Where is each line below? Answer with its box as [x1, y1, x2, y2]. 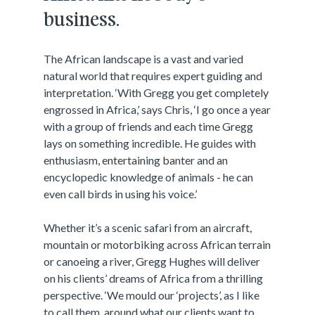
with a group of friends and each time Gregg [44, 120, 254, 133]
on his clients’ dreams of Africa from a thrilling [44, 271, 264, 285]
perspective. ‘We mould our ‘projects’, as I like [44, 288, 260, 302]
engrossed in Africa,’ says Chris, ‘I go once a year [44, 103, 271, 116]
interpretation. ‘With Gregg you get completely [44, 86, 269, 99]
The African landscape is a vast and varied [44, 52, 244, 65]
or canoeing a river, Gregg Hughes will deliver [44, 255, 261, 268]
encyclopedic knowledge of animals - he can [44, 170, 254, 184]
